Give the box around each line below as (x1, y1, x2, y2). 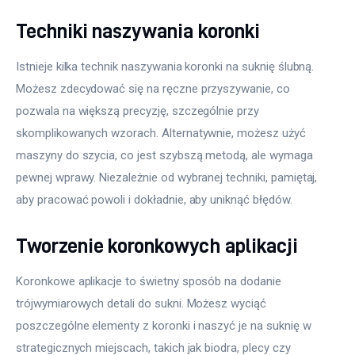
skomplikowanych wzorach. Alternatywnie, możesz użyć (16, 126, 309, 141)
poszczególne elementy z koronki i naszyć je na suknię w (16, 318, 315, 333)
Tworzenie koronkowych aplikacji (16, 234, 298, 256)
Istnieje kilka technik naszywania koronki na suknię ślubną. (16, 59, 318, 74)
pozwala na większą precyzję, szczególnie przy (16, 104, 262, 119)
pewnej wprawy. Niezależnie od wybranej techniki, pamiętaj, (16, 170, 321, 185)
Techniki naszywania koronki (16, 20, 260, 42)
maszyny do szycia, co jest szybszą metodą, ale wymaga (16, 148, 316, 163)
